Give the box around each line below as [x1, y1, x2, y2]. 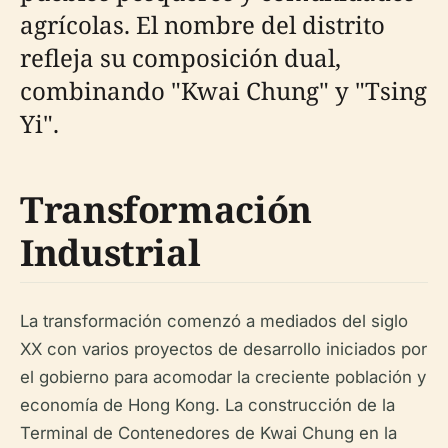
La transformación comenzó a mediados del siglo [20, 311, 408, 332]
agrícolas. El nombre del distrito [20, 8, 385, 42]
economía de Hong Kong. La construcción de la [20, 395, 395, 416]
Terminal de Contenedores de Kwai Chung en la [20, 423, 397, 444]
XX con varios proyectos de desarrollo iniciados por [20, 339, 427, 360]
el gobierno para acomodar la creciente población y [20, 367, 426, 388]
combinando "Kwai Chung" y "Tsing [20, 74, 427, 108]
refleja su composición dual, [20, 41, 341, 75]
